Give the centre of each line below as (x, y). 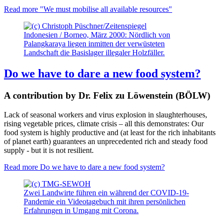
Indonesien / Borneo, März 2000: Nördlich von (97, 35)
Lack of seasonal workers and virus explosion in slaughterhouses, (106, 114)
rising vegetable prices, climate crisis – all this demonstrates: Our (104, 123)
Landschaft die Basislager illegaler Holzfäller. (94, 53)
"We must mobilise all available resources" (105, 9)
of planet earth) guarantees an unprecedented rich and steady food (106, 141)
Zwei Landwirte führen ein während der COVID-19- (106, 192)
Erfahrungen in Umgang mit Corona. (81, 210)
